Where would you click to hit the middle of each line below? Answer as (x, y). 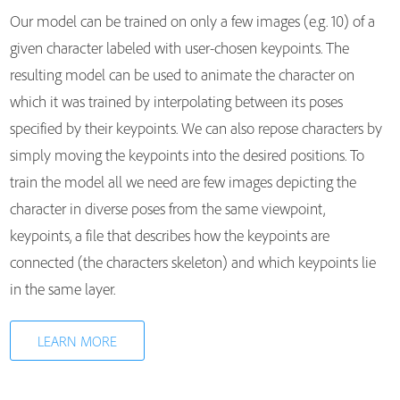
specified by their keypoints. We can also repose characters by (196, 128)
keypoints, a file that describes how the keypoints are (169, 235)
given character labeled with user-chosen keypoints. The (179, 48)
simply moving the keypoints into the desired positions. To (187, 155)
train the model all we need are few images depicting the (183, 182)
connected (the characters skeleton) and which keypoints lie (192, 262)
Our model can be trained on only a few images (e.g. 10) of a (192, 21)
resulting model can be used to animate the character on (182, 75)
